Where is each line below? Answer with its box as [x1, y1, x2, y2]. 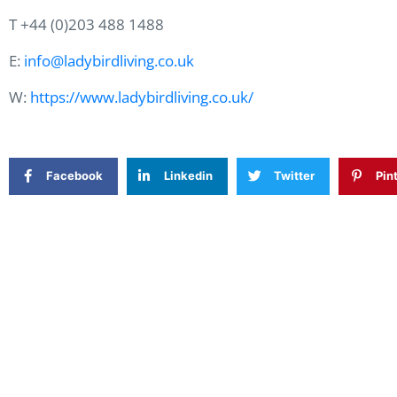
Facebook [46, 168, 103, 183]
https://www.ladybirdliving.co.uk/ [30, 86, 253, 107]
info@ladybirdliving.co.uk [24, 50, 194, 71]
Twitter [273, 168, 315, 183]
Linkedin [163, 168, 213, 183]
